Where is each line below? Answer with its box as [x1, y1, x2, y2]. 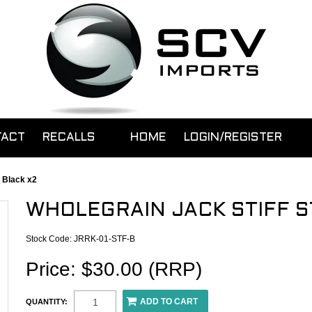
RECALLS [42, 132, 95, 143]
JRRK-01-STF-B [74, 234, 136, 244]
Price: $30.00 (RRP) [26, 258, 203, 280]
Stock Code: [26, 234, 72, 244]
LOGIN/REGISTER [184, 132, 282, 143]
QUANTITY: [26, 297, 68, 306]
